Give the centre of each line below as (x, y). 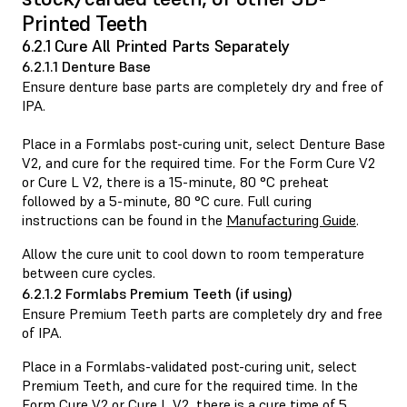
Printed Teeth (85, 23)
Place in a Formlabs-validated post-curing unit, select (189, 366)
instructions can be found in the (124, 219)
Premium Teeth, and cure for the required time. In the (190, 385)
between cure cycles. (89, 272)
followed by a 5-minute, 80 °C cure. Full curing (167, 200)
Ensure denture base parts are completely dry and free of (203, 86)
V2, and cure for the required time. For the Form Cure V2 (199, 162)
